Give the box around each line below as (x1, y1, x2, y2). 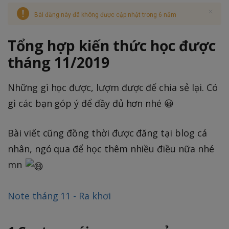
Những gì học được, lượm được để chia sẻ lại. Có (8, 81, 218, 94)
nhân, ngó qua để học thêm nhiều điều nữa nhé (8, 142, 214, 155)
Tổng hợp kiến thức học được (8, 36, 216, 56)
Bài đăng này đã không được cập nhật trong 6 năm (34, 11, 176, 19)
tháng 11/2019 (8, 53, 109, 73)
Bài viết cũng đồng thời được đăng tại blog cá (8, 126, 207, 139)
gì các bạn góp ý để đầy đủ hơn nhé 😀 (8, 97, 174, 109)
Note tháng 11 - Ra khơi (8, 190, 111, 202)
